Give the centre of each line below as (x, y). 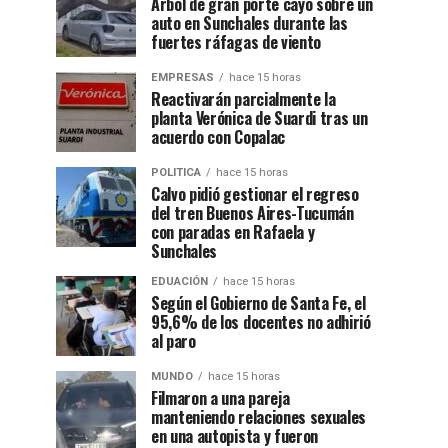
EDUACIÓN (179, 282)
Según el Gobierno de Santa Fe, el (258, 303)
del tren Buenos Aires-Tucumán (252, 213)
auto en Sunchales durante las (249, 23)
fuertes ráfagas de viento (236, 42)
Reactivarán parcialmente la (243, 99)
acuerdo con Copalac (218, 137)
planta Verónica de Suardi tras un (259, 118)
